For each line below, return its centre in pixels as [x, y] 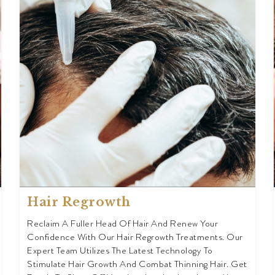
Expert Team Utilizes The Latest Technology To [120, 251]
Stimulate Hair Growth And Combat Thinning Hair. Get [137, 264]
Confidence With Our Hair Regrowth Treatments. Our [135, 237]
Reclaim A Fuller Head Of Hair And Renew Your [123, 224]
